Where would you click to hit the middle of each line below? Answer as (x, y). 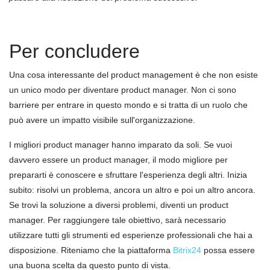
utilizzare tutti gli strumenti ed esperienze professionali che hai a (131, 235)
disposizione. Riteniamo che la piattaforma (91, 250)
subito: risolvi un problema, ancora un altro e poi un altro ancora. (132, 190)
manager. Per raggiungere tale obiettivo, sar (93, 220)
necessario (205, 220)
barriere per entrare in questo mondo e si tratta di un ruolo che (128, 105)
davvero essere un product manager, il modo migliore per (118, 160)
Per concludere (74, 51)
